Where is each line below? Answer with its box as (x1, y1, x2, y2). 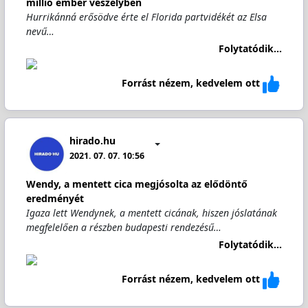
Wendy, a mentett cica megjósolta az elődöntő (25, 177, 247, 190)
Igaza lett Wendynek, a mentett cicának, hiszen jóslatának (25, 206, 277, 219)
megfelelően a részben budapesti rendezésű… (25, 221, 221, 234)
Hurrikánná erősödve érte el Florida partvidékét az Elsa (25, 10, 267, 23)
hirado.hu (69, 133, 116, 147)
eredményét (25, 192, 84, 205)
